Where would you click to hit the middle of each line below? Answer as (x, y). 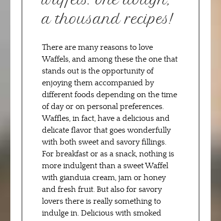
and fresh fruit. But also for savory (102, 189)
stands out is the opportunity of (98, 71)
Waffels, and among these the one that (110, 59)
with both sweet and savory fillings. (104, 142)
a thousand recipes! (108, 19)
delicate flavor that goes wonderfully (106, 130)
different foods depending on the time (110, 95)
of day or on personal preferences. (103, 107)
